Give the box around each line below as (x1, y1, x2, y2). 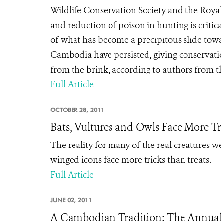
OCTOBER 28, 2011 (50, 106, 104, 113)
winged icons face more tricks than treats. (50, 154, 211, 166)
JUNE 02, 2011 (50, 196, 92, 204)
